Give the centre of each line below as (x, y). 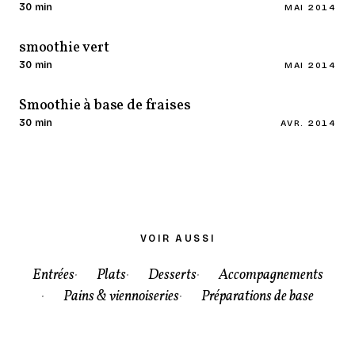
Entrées (53, 275)
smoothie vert (64, 48)
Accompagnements (271, 275)
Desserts (172, 275)
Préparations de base (258, 297)
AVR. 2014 (308, 123)
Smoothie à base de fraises (105, 106)
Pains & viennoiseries (121, 297)
